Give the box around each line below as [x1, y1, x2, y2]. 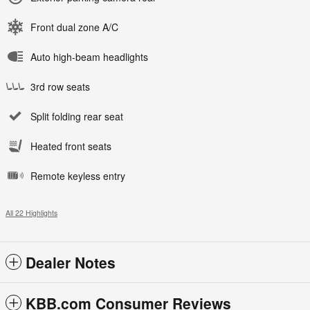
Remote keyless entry [30, 168, 125, 183]
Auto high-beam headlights [30, 49, 148, 64]
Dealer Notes [26, 251, 116, 273]
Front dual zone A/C [30, 19, 118, 34]
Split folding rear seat [30, 109, 123, 123]
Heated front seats [30, 138, 111, 153]
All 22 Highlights [6, 207, 57, 218]
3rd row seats [30, 79, 90, 93]
